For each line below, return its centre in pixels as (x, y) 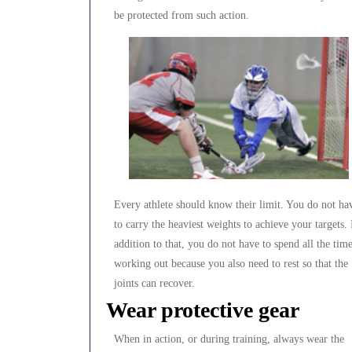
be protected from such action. (181, 16)
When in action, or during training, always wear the (229, 339)
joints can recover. (154, 284)
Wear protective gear (203, 310)
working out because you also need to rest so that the (231, 264)
